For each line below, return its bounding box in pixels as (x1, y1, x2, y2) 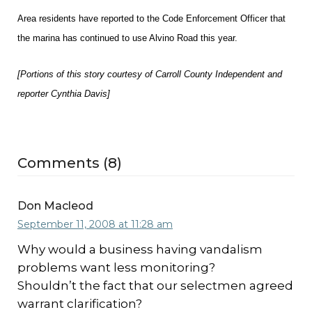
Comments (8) (17, 155, 122, 171)
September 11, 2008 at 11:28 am (17, 218, 173, 231)
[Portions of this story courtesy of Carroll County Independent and (17, 69, 282, 79)
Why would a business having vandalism (17, 242, 263, 256)
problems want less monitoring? (17, 260, 215, 274)
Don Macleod (17, 199, 93, 212)
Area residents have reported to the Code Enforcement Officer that (17, 13, 286, 24)
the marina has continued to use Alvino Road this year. (17, 33, 237, 43)
